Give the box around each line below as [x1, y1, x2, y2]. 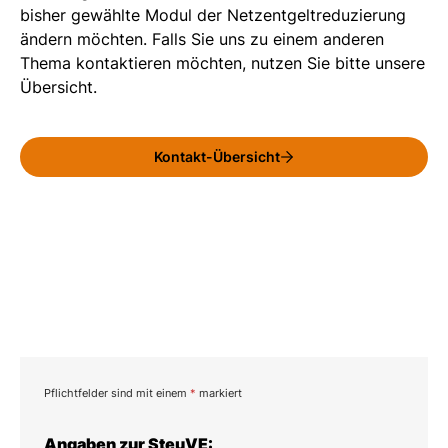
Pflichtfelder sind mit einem [44, 386, 190, 400]
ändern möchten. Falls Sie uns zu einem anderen [20, 29, 384, 49]
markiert [196, 386, 242, 400]
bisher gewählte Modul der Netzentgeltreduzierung [20, 5, 406, 25]
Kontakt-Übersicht [154, 148, 280, 165]
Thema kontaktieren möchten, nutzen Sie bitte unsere [20, 53, 425, 73]
